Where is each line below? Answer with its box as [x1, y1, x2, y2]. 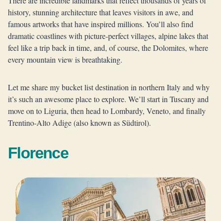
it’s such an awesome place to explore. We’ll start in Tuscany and [8, 94, 209, 104]
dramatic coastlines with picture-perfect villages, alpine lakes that [8, 31, 208, 41]
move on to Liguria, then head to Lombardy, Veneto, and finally [8, 106, 206, 116]
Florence [8, 144, 69, 162]
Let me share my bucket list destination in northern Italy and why [8, 82, 210, 92]
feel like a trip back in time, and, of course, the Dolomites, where [8, 42, 208, 53]
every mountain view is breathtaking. [8, 54, 122, 65]
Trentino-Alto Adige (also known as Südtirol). [8, 117, 151, 128]
